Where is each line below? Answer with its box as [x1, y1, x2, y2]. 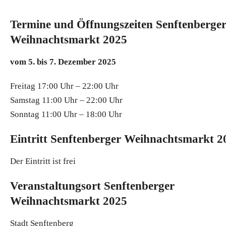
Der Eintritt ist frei [10, 156, 76, 166]
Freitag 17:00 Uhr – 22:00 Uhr [10, 81, 119, 91]
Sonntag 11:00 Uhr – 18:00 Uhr [10, 109, 122, 119]
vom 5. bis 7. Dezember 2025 [10, 56, 116, 67]
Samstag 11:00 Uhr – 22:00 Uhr [10, 95, 123, 105]
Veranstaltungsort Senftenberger [10, 179, 175, 192]
